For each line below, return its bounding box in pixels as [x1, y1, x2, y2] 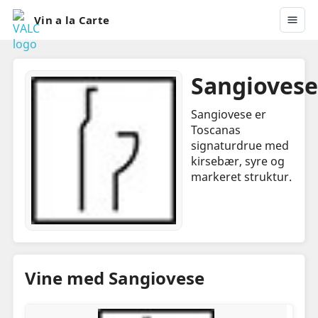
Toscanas [190, 122, 241, 138]
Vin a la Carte [33, 13, 110, 27]
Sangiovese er [190, 106, 266, 122]
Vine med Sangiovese [24, 266, 204, 290]
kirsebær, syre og [190, 153, 285, 169]
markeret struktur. [190, 169, 292, 185]
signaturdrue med [190, 138, 289, 153]
